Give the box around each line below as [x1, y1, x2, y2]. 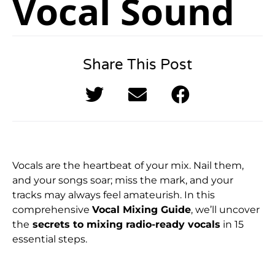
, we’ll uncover [191, 203, 260, 215]
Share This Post [83, 55, 192, 74]
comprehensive [12, 203, 92, 215]
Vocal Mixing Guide [92, 203, 191, 215]
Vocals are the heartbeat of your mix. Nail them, [12, 159, 244, 171]
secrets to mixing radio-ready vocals [29, 218, 220, 230]
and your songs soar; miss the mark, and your [12, 174, 233, 186]
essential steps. [12, 233, 87, 245]
